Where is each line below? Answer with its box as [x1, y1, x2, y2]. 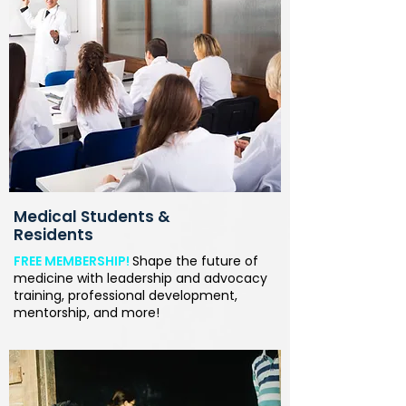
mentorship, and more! [14, 304, 159, 322]
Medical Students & [14, 206, 170, 227]
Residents [14, 224, 93, 246]
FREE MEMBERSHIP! [14, 252, 130, 270]
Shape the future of [132, 252, 258, 270]
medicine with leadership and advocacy [14, 269, 267, 287]
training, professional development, [14, 286, 237, 304]
